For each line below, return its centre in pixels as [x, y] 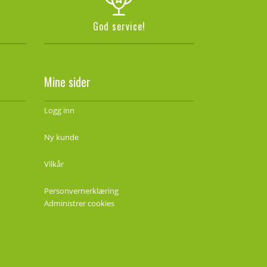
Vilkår [54, 164]
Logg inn [59, 110]
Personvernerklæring [81, 190]
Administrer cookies [79, 203]
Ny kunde [61, 137]
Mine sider [67, 81]
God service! [119, 26]
